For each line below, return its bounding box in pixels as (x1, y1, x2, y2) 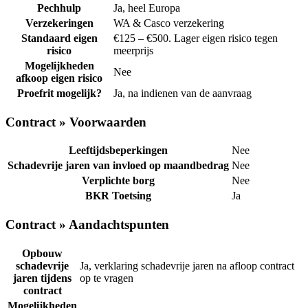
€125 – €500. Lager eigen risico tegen (113, 32, 278, 45)
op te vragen (80, 272, 133, 284)
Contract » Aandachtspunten (5, 217, 169, 232)
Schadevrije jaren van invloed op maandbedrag (8, 159, 229, 172)
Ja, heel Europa (113, 2, 180, 14)
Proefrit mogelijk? (16, 87, 102, 100)
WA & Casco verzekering (113, 17, 224, 30)
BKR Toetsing (85, 190, 151, 202)
